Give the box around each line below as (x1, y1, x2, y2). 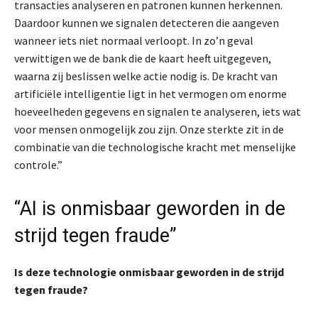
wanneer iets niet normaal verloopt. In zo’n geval (14, 33, 253, 48)
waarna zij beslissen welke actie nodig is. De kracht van (14, 68, 278, 83)
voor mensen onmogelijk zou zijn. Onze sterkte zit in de (14, 121, 284, 136)
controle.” (14, 157, 62, 172)
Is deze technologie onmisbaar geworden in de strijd (14, 264, 284, 279)
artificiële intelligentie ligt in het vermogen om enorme (14, 86, 287, 101)
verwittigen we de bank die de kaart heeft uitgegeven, (14, 50, 271, 65)
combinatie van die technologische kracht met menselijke (14, 139, 296, 154)
